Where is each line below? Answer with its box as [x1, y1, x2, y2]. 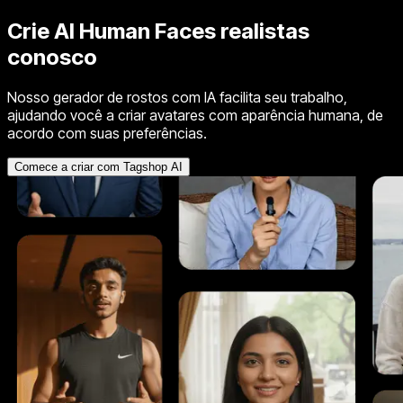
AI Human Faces [54, 17, 216, 44]
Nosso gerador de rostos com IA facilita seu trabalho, [7, 87, 347, 106]
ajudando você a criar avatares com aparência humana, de [7, 105, 383, 124]
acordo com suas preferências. [7, 123, 207, 142]
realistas [216, 17, 309, 44]
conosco [7, 43, 97, 70]
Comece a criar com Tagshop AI [14, 159, 183, 174]
